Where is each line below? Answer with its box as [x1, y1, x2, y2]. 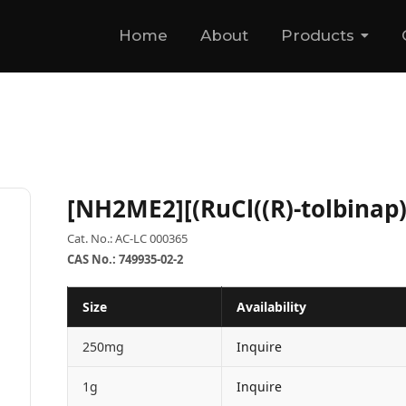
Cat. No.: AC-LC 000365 [67, 230, 188, 246]
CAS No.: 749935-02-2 [67, 251, 183, 267]
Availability [237, 298, 306, 315]
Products [281, 26, 355, 45]
